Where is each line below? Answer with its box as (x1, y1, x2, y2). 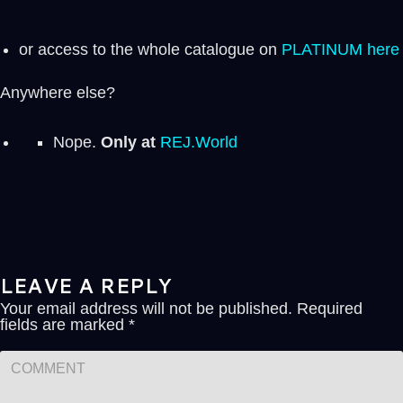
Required (297, 299, 363, 318)
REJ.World (160, 132, 238, 151)
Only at (101, 132, 161, 151)
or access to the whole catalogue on (18, 40, 282, 58)
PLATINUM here (281, 40, 399, 58)
